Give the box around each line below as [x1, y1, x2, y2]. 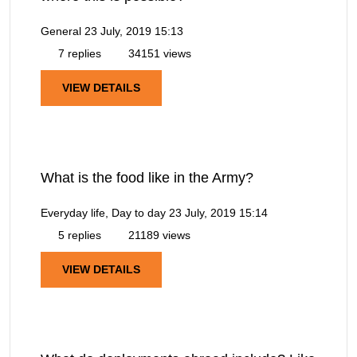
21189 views [125, 228, 190, 241]
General [41, 24, 81, 37]
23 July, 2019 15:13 [84, 24, 183, 37]
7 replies [55, 46, 101, 60]
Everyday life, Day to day [41, 206, 166, 219]
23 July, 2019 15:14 [169, 206, 268, 219]
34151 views [125, 46, 191, 60]
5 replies [55, 228, 101, 241]
